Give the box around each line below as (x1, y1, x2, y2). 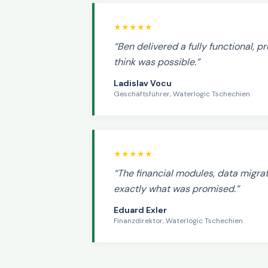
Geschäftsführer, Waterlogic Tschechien (114, 89, 250, 99)
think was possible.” (114, 56, 200, 68)
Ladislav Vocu (114, 78, 172, 89)
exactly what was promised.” (114, 182, 239, 195)
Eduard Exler (114, 205, 167, 215)
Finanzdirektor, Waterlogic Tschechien (114, 216, 243, 226)
